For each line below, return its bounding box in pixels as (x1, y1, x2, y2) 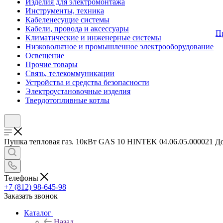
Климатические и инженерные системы (25, 33, 161, 42)
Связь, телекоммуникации (25, 69, 114, 78)
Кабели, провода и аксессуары (25, 24, 129, 33)
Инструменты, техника (25, 6, 104, 15)
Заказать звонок (4, 191, 58, 200)
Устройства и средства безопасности (25, 78, 149, 87)
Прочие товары (25, 60, 78, 69)
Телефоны (4, 173, 40, 182)
